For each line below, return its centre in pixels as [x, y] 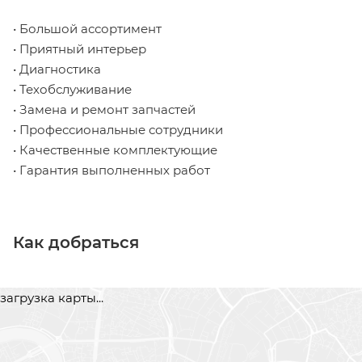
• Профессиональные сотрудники [118, 130]
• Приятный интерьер [80, 49]
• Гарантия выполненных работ [112, 170]
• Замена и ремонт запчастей [104, 110]
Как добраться [76, 243]
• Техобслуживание [72, 90]
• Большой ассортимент [87, 29]
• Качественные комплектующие [115, 150]
